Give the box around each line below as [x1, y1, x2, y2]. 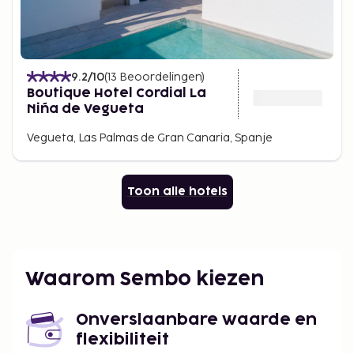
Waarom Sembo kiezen [25, 269, 264, 288]
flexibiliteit [76, 331, 169, 348]
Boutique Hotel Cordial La [27, 86, 206, 100]
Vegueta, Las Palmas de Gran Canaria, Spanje [27, 130, 273, 145]
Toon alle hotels [126, 186, 228, 197]
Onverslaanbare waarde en [76, 311, 317, 328]
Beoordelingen [119, 70, 201, 84]
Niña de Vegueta [27, 102, 144, 115]
